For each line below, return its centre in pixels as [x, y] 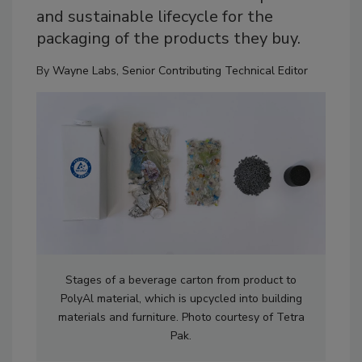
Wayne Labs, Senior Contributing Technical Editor [180, 71]
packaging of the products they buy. [168, 38]
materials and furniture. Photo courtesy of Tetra [181, 318]
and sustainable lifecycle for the [155, 17]
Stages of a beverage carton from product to [181, 280]
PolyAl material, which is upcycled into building [181, 299]
